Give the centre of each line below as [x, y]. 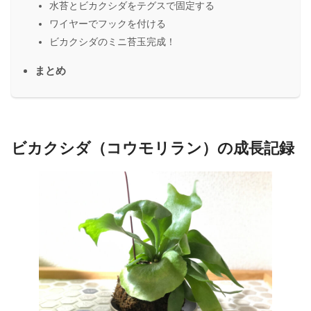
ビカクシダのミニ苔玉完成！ [112, 41]
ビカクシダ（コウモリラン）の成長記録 [153, 148]
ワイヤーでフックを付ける [108, 23]
